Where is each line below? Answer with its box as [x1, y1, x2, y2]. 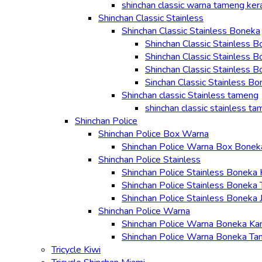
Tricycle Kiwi [51, 243, 101, 256]
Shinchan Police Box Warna [98, 127, 209, 140]
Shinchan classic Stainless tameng [122, 89, 258, 102]
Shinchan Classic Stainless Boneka [122, 25, 260, 37]
